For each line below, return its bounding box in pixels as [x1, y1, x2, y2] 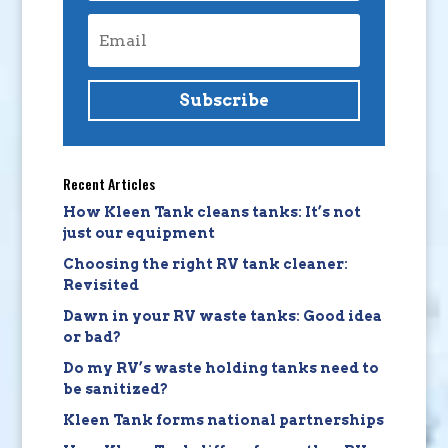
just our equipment [62, 224, 215, 241]
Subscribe [178, 90, 269, 110]
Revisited [62, 276, 139, 293]
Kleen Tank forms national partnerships [62, 411, 384, 428]
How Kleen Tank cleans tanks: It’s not [62, 203, 361, 220]
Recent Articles [62, 172, 155, 194]
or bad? [62, 328, 121, 345]
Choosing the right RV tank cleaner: [62, 255, 348, 272]
